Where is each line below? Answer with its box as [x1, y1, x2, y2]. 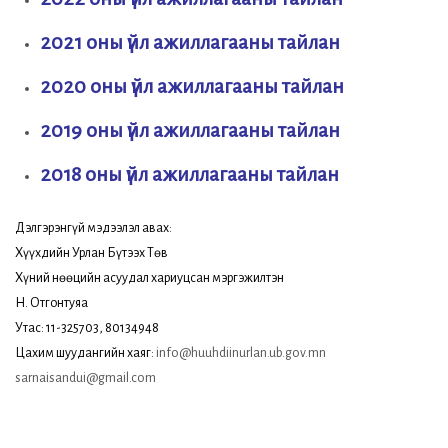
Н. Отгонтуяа [15, 296, 88, 310]
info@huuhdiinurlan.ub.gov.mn [156, 346, 326, 360]
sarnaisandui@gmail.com [15, 371, 156, 385]
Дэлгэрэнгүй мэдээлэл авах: [15, 221, 172, 235]
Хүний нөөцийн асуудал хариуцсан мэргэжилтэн [15, 271, 284, 285]
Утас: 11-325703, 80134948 [15, 321, 159, 335]
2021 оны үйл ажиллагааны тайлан [40, 31, 340, 53]
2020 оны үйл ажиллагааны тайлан [40, 75, 344, 97]
